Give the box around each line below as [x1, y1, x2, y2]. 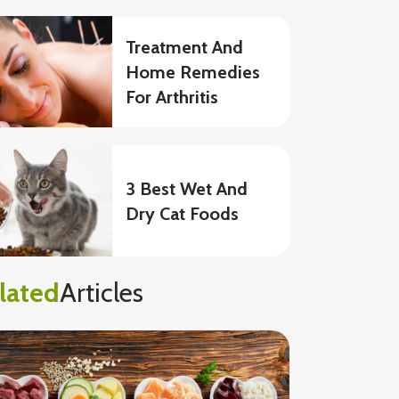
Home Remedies [126, 61, 260, 83]
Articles [60, 276, 143, 309]
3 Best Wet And [126, 177, 248, 199]
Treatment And [126, 36, 243, 58]
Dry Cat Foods [126, 202, 239, 224]
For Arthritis [126, 85, 218, 108]
